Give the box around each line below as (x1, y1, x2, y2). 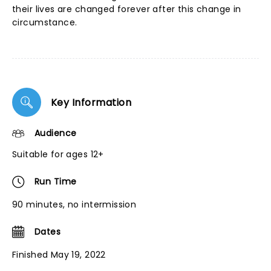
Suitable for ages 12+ (12, 148, 104, 160)
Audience (34, 127, 77, 139)
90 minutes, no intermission (12, 198, 137, 211)
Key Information (51, 95, 132, 109)
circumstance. (12, 16, 77, 28)
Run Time (34, 175, 77, 188)
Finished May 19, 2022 (12, 249, 106, 261)
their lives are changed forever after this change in (12, 3, 241, 15)
